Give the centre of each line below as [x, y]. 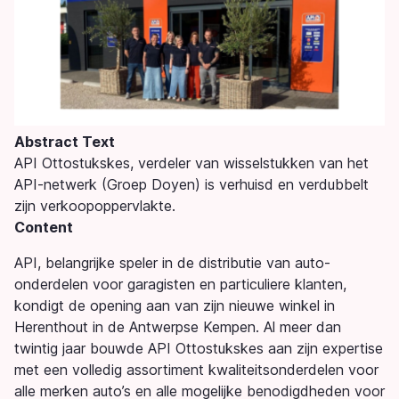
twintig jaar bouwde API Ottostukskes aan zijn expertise [199, 349]
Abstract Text [65, 142]
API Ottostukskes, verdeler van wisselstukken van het [191, 163]
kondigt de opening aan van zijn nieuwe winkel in [175, 306]
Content [44, 228]
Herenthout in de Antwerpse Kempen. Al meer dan [178, 327]
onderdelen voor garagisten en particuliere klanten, [180, 285]
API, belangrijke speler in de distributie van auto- [172, 263]
